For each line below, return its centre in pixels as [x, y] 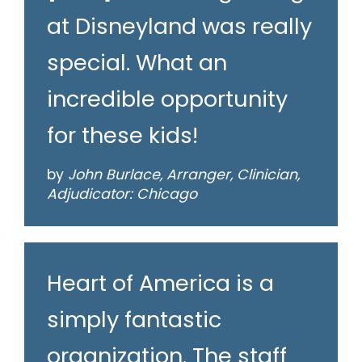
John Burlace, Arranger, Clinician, [184, 175]
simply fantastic [134, 320]
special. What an [137, 63]
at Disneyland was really [179, 27]
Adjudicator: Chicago [122, 194]
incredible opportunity [167, 99]
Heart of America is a [160, 284]
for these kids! [122, 136]
